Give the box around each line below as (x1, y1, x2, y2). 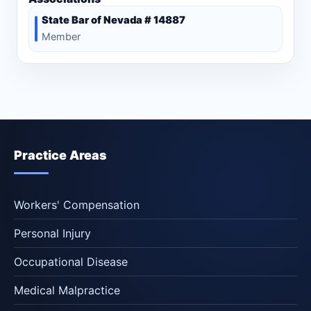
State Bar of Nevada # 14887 (42, 14, 185, 27)
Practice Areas (14, 148, 107, 163)
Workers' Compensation (14, 198, 140, 212)
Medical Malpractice (14, 283, 120, 298)
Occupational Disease (14, 255, 128, 269)
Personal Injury (14, 226, 91, 241)
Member (42, 31, 81, 43)
